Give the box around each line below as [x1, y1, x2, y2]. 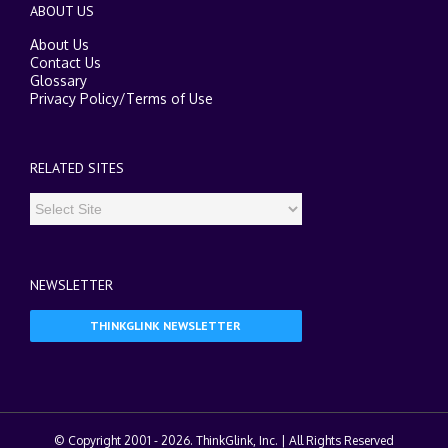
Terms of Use [126, 89, 213, 107]
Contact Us [30, 53, 101, 71]
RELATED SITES [30, 158, 124, 177]
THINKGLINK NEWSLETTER [90, 317, 242, 333]
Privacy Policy [30, 89, 119, 107]
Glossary [30, 71, 87, 89]
